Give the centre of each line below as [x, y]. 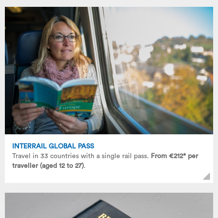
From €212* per [174, 156]
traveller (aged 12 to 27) [48, 166]
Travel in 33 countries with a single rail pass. [82, 156]
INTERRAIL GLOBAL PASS [53, 147]
